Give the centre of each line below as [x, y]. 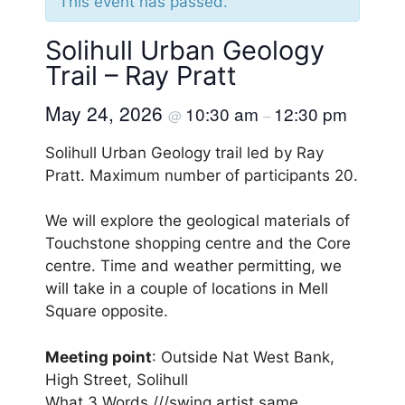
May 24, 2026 [107, 113]
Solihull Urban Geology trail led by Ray [184, 152]
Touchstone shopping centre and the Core [198, 244]
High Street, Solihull [117, 379]
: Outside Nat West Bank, [243, 357]
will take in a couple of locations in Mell [187, 289]
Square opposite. [107, 311]
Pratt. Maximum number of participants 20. [202, 175]
